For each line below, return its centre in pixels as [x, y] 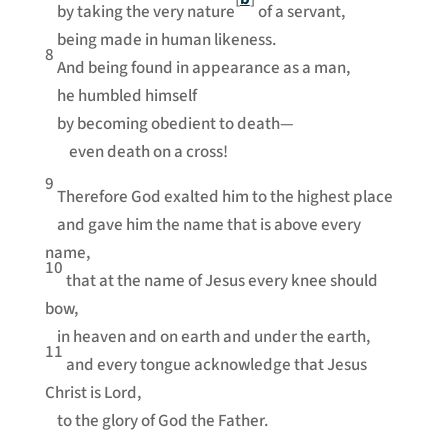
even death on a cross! [136, 152]
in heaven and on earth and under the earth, [207, 337]
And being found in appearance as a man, [203, 68]
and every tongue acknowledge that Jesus [216, 365]
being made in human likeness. [160, 40]
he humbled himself [120, 96]
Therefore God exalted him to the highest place [224, 197]
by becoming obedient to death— [169, 124]
